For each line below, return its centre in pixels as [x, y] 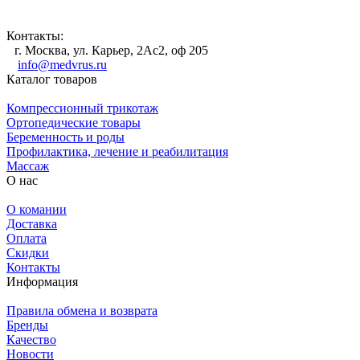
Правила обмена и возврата [82, 310]
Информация [42, 281]
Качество [31, 339]
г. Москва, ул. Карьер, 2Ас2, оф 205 [111, 50]
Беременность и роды [65, 137]
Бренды [27, 325]
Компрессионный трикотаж [82, 108]
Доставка [32, 223]
